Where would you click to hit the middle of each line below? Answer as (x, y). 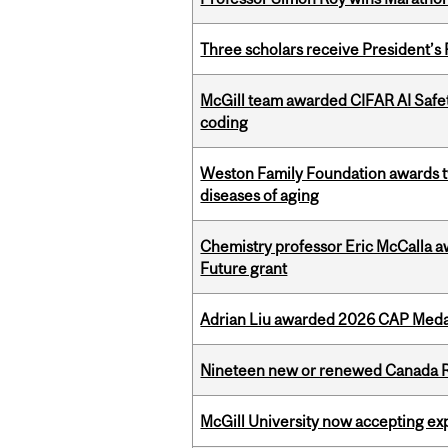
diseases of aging (260, 195)
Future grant (244, 268)
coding (224, 122)
